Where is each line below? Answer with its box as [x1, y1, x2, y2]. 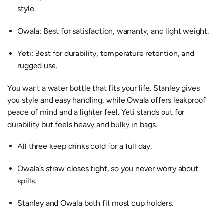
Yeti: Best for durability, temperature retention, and [17, 48, 194, 58]
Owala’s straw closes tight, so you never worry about [17, 164, 198, 174]
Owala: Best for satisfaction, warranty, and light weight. [17, 26, 209, 36]
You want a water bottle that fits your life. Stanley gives [7, 83, 200, 92]
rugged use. [17, 60, 57, 70]
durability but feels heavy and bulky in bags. [7, 119, 157, 129]
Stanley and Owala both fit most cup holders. [17, 198, 173, 208]
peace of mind [7, 107, 57, 117]
